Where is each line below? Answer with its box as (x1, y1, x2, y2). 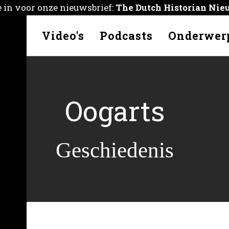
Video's (41, 28, 84, 43)
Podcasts (99, 28, 153, 43)
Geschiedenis (55, 138, 174, 162)
